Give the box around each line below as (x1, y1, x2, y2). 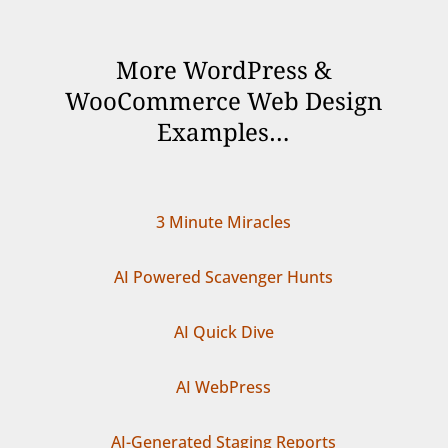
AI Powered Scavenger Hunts (114, 265, 334, 288)
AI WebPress (176, 375, 272, 398)
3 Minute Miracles (156, 210, 292, 233)
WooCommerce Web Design (65, 83, 383, 117)
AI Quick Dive (173, 320, 274, 343)
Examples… (157, 114, 291, 148)
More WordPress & (115, 52, 332, 86)
